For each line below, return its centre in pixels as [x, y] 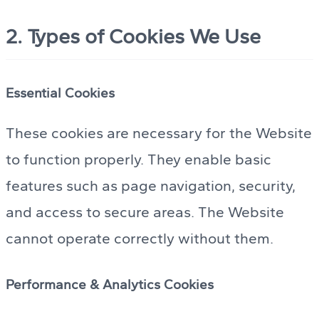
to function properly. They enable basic [138, 159]
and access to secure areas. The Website [145, 212]
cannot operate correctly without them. [140, 239]
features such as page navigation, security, [151, 186]
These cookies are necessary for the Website [159, 133]
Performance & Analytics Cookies [110, 285]
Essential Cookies [60, 93]
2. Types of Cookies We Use [133, 36]
